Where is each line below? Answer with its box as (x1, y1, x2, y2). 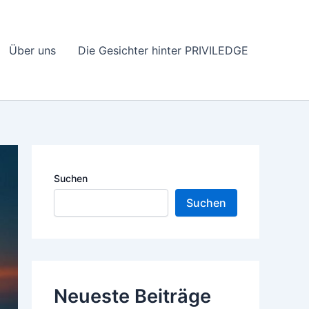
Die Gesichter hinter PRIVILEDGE (78, 43, 248, 57)
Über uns (9, 43, 56, 57)
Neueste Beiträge (54, 285, 211, 308)
